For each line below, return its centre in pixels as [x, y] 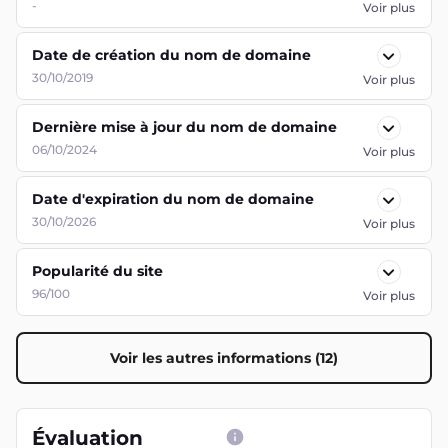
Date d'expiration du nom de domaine [173, 199]
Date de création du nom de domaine [171, 55]
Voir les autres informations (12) [224, 358]
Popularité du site [97, 271]
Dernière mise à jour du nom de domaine [184, 127]
